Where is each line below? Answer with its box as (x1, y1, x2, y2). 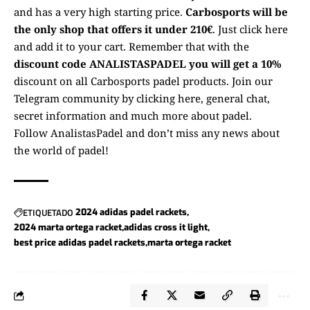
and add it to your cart (14, 39, 123, 54)
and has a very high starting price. (14, 5, 185, 19)
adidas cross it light (124, 221, 208, 234)
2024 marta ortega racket (14, 221, 122, 234)
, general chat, (201, 91, 270, 106)
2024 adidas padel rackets (75, 206, 187, 219)
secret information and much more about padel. (14, 109, 252, 123)
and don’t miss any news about (123, 126, 280, 140)
